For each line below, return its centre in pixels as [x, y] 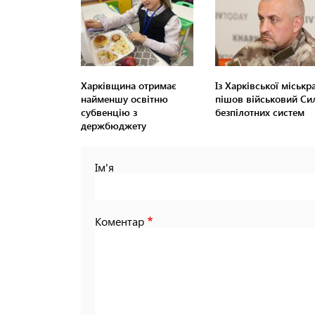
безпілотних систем [259, 112]
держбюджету [114, 126]
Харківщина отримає [129, 86]
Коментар [120, 221]
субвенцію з [109, 112]
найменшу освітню [124, 99]
